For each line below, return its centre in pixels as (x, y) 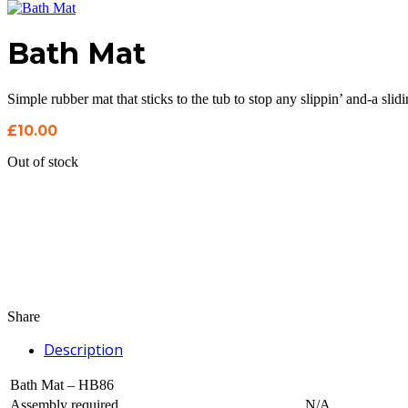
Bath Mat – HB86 (62, 384)
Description (83, 349)
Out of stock (43, 161)
